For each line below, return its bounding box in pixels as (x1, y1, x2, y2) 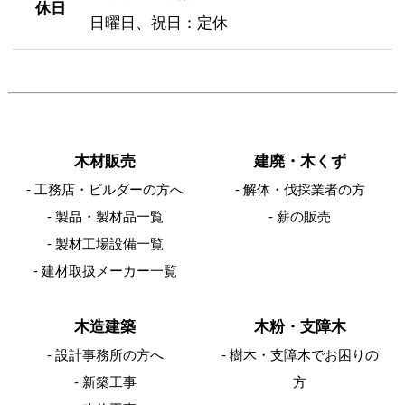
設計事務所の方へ (54, 346, 164, 363)
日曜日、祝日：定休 (89, 14, 228, 31)
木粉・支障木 (253, 317, 346, 334)
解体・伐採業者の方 (242, 181, 365, 197)
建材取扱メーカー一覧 (41, 262, 177, 278)
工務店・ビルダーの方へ (34, 181, 184, 197)
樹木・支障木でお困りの (229, 346, 379, 363)
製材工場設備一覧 (54, 235, 164, 251)
